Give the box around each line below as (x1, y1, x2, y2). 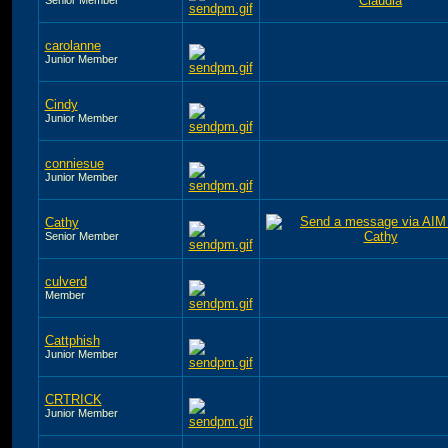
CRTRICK (44, 391, 102, 407)
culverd (44, 273, 87, 289)
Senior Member (44, 229, 119, 242)
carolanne (44, 37, 101, 53)
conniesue (44, 155, 104, 171)
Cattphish (44, 332, 100, 348)
